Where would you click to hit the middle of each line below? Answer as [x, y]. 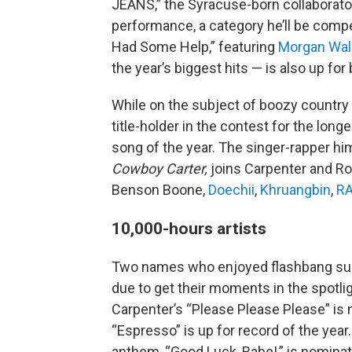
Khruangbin [295, 190]
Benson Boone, [160, 190]
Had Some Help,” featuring [195, 47]
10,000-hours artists [189, 228]
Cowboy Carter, [161, 169]
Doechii [231, 190]
